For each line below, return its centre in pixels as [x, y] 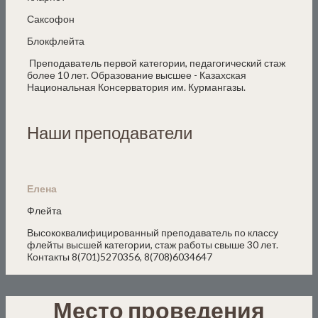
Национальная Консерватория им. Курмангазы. [136, 87]
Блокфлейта [56, 40]
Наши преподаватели [110, 132]
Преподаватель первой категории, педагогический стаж [156, 62]
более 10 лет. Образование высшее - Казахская [137, 75]
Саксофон [51, 18]
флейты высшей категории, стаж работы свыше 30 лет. [153, 244]
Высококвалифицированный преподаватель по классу [153, 232]
